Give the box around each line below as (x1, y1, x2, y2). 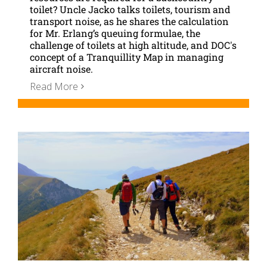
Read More (30, 79, 78, 93)
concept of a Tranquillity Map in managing (30, 50, 223, 63)
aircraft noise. (30, 62, 93, 75)
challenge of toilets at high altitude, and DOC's (30, 38, 237, 51)
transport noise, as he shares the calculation (30, 14, 229, 27)
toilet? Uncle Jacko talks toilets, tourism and (30, 2, 231, 15)
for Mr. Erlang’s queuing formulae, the (30, 26, 200, 39)
